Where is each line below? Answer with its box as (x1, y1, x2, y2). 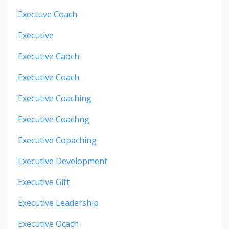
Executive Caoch (18, 51, 79, 62)
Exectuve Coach (18, 9, 77, 20)
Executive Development (18, 155, 107, 167)
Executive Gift (18, 176, 70, 188)
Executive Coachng (18, 113, 89, 125)
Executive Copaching (18, 134, 97, 146)
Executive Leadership (18, 197, 99, 209)
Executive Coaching (18, 93, 91, 104)
